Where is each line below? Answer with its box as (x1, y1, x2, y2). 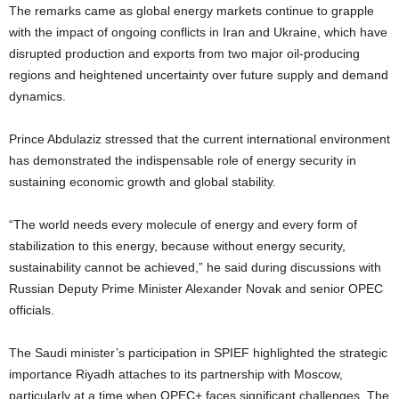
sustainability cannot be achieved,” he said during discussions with (9, 259, 381, 274)
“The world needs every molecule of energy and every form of (9, 216, 357, 232)
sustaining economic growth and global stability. (9, 174, 276, 189)
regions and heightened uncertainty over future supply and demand (9, 67, 388, 82)
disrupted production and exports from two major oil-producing (9, 45, 360, 61)
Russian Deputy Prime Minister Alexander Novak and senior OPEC (9, 281, 383, 296)
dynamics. (9, 88, 66, 103)
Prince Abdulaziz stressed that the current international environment (9, 131, 390, 146)
